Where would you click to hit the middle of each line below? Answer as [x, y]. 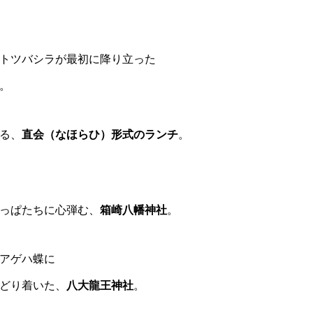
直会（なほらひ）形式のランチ [100, 134]
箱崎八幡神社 [133, 210]
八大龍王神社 [100, 285]
